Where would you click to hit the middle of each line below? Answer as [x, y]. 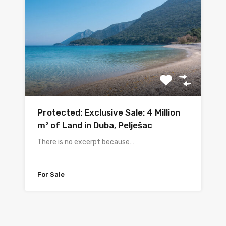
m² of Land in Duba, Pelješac [95, 125]
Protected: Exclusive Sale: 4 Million [109, 113]
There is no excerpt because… [86, 142]
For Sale [51, 175]
